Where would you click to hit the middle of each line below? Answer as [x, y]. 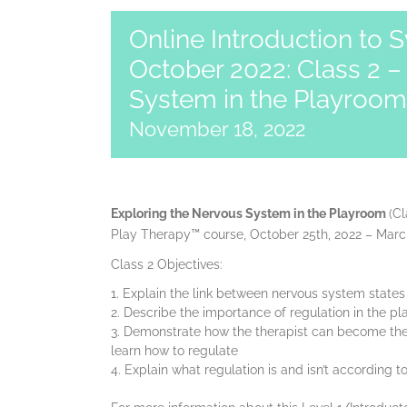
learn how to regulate [174, 351]
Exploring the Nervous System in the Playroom [250, 213]
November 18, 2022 [217, 129]
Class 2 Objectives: [167, 264]
